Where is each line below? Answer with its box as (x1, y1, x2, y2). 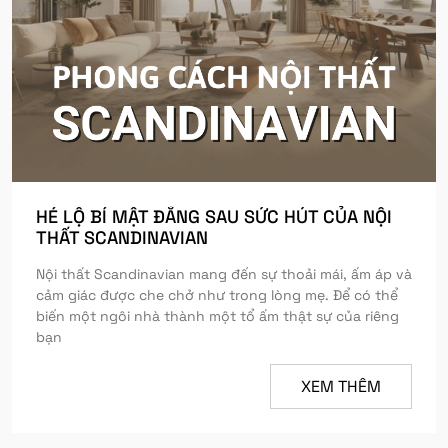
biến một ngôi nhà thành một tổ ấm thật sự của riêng (36, 307, 399, 325)
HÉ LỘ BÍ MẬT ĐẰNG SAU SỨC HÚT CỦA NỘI (36, 205, 392, 228)
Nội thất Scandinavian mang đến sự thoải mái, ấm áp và (36, 265, 412, 283)
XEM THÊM (301, 375, 381, 397)
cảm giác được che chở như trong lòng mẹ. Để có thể (36, 286, 398, 304)
